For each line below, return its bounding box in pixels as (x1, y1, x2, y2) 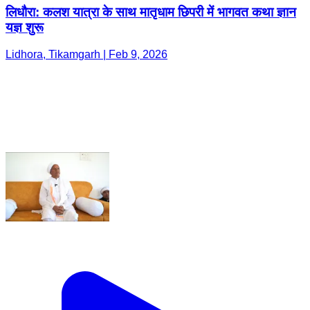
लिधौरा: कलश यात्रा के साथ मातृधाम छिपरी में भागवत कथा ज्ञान (6, 5, 296, 20)
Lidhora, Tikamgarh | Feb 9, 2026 (6, 48, 167, 60)
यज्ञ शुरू (6, 20, 44, 35)
